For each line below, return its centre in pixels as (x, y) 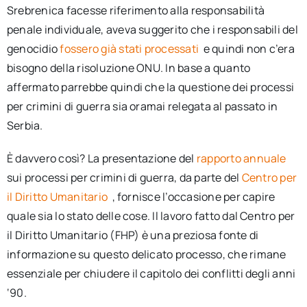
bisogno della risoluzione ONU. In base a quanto (128, 68)
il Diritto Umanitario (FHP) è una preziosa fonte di (133, 235)
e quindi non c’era (249, 49)
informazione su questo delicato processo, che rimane (146, 254)
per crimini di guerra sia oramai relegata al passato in (142, 106)
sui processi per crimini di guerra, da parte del (124, 177)
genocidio (33, 49)
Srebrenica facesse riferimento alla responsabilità (135, 10)
